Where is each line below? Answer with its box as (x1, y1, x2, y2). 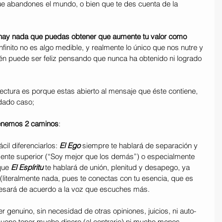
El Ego (59, 140, 82, 150)
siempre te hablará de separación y (82, 140, 200, 150)
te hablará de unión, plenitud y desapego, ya (43, 162, 192, 172)
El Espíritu (9, 162, 43, 172)
